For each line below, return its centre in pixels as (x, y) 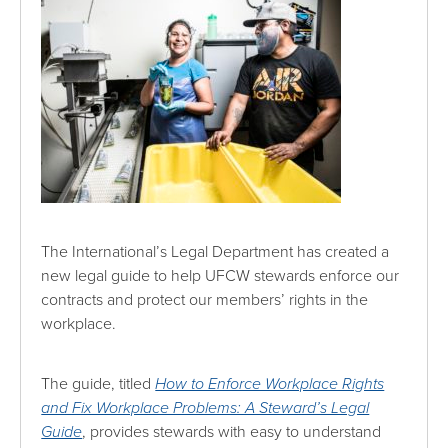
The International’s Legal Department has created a (215, 251)
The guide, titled (98, 383)
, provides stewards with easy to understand (232, 431)
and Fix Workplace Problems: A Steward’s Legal (205, 407)
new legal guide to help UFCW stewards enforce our (220, 275)
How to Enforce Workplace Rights (270, 383)
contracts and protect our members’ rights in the (205, 299)
